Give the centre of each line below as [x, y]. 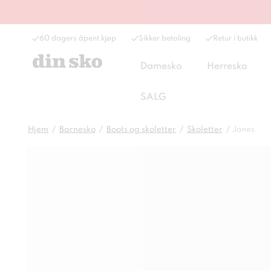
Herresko [227, 67]
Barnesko [77, 130]
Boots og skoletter [141, 130]
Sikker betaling [165, 38]
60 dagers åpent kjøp [78, 38]
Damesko [161, 67]
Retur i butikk [235, 38]
